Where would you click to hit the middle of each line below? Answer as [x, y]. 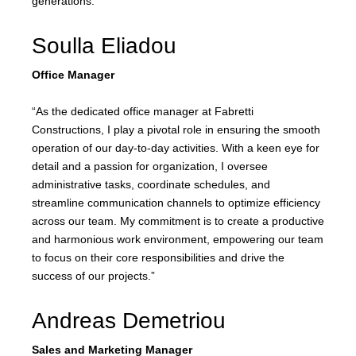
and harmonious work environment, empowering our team [178, 240]
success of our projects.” [93, 276]
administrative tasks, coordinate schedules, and [151, 185]
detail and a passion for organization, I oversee [150, 166]
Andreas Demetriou [129, 321]
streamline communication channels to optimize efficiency [176, 203]
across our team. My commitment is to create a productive [178, 221]
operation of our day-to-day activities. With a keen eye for [176, 148]
